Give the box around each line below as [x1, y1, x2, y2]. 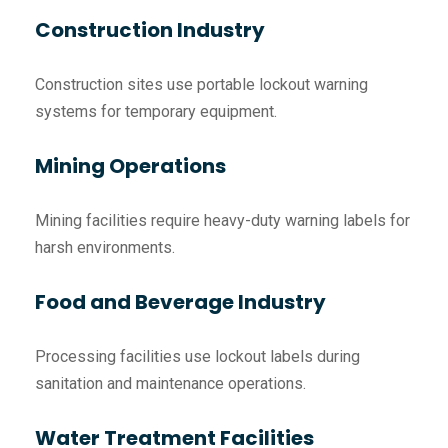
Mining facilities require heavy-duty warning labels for [35, 211, 410, 231]
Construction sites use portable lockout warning [35, 75, 368, 95]
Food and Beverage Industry [35, 288, 326, 317]
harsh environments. [35, 238, 175, 258]
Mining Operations [35, 152, 226, 181]
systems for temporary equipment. [35, 102, 277, 122]
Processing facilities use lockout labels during [35, 347, 360, 367]
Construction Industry [35, 16, 265, 45]
